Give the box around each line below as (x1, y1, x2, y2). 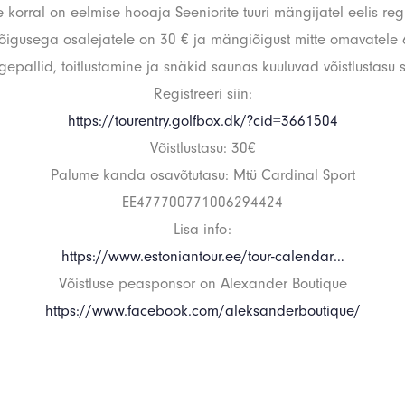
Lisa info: (174, 221, 231, 238)
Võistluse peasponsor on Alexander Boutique (58, 275, 347, 292)
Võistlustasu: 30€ (149, 139, 256, 156)
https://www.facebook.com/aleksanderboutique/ (44, 302, 361, 319)
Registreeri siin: (153, 85, 252, 102)
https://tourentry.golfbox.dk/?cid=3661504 (67, 112, 338, 129)
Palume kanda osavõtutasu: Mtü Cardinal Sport (50, 166, 355, 184)
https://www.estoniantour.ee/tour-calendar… (61, 248, 344, 265)
